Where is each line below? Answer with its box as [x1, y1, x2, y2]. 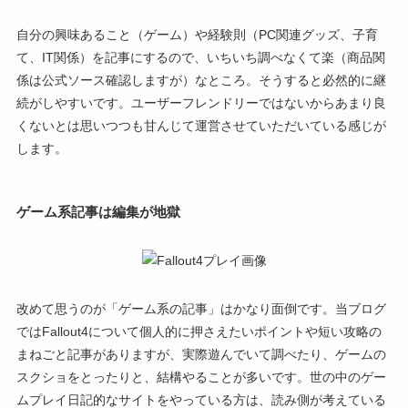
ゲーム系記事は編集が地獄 [15, 204, 180, 220]
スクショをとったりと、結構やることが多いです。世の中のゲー [15, 370, 386, 385]
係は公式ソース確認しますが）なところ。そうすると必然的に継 [15, 73, 386, 88]
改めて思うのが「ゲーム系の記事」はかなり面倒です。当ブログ [15, 301, 386, 317]
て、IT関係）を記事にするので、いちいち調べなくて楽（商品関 [15, 50, 385, 66]
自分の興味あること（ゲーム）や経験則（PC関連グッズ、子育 [15, 27, 378, 43]
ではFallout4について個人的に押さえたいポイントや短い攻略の [15, 324, 382, 340]
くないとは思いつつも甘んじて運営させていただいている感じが [15, 118, 386, 134]
